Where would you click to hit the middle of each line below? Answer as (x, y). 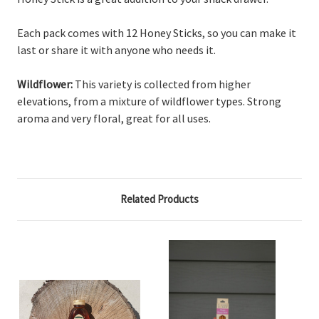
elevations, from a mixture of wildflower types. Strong (149, 101)
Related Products (159, 199)
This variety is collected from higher (162, 84)
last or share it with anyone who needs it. (116, 50)
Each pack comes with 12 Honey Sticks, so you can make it (157, 33)
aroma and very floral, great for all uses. (114, 119)
